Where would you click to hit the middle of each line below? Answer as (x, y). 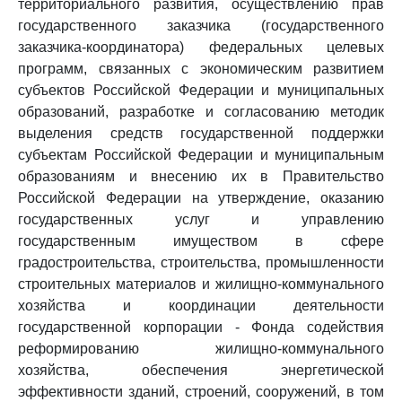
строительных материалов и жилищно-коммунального (201, 284)
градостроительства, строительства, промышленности (201, 262)
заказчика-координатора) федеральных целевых (201, 47)
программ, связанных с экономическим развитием (201, 69)
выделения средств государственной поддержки (201, 133)
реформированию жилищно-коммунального (201, 349)
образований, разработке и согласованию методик (201, 112)
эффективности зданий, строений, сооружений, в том (201, 392)
